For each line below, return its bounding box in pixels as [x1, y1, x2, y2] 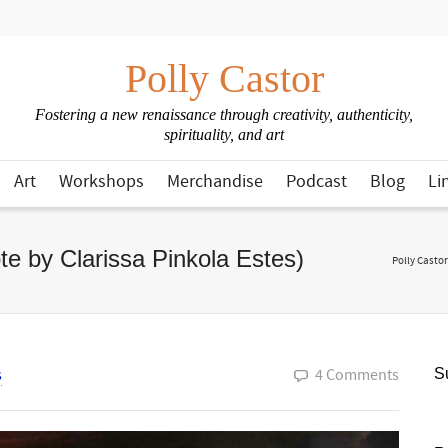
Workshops [59, 170, 144, 193]
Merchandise [167, 170, 263, 193]
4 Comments [315, 365, 399, 385]
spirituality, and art [164, 126, 284, 143]
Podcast [286, 170, 347, 193]
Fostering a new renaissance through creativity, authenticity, [35, 106, 413, 123]
